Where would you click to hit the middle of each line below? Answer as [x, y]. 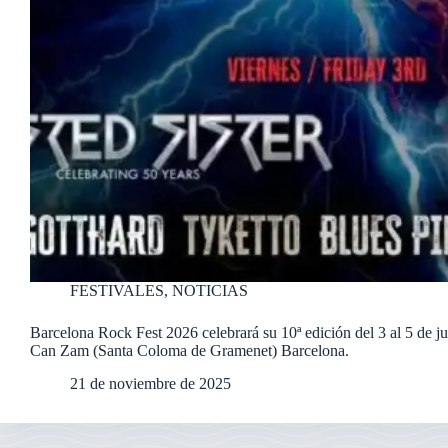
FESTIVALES [117, 290]
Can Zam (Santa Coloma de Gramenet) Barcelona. [189, 350]
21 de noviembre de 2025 [150, 383]
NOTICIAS [210, 290]
